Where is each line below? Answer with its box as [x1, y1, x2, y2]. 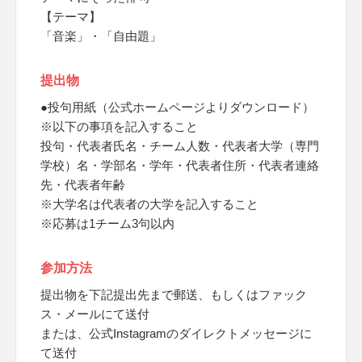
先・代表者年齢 [40, 178, 125, 192]
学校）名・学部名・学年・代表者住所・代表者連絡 [40, 158, 319, 172]
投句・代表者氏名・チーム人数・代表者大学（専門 [40, 139, 319, 153]
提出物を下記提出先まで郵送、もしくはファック [40, 288, 307, 301]
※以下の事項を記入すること [40, 120, 198, 133]
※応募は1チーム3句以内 [40, 217, 175, 230]
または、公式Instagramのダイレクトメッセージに [40, 326, 312, 340]
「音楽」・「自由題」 [40, 29, 162, 43]
